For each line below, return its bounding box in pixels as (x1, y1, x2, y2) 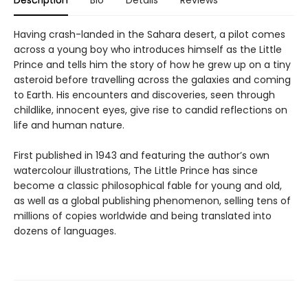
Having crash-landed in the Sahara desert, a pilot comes (14, 27, 285, 41)
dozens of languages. (14, 223, 116, 238)
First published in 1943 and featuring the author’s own (14, 148, 269, 162)
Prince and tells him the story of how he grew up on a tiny (14, 57, 291, 71)
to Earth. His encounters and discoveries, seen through (14, 87, 275, 102)
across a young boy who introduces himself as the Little (14, 42, 282, 56)
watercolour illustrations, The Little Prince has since (14, 163, 258, 177)
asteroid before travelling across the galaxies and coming (14, 72, 291, 87)
